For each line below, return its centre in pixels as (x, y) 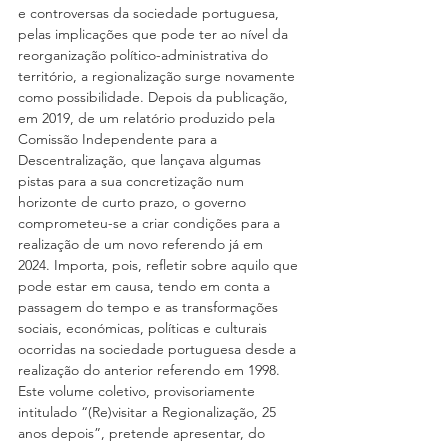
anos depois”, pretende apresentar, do (143, 433)
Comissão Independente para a (119, 139)
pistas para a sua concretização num (133, 181)
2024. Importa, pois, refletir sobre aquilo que (160, 265)
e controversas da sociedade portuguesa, (150, 13)
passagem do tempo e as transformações (150, 307)
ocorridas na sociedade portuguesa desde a (159, 349)
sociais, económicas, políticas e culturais (144, 328)
